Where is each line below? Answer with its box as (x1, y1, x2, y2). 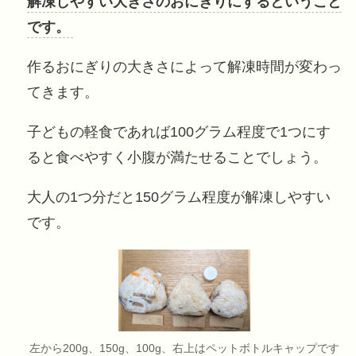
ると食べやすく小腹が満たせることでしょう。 (26, 149, 327, 165)
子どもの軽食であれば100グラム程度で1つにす (26, 123, 331, 140)
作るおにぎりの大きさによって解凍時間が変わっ (26, 58, 342, 75)
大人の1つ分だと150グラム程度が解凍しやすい (26, 188, 331, 205)
